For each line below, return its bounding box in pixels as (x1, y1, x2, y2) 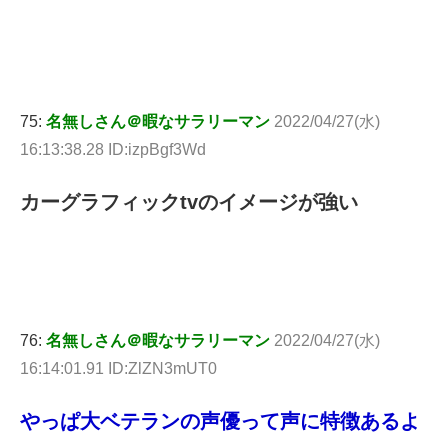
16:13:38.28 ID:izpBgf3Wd (20, 140, 206, 158)
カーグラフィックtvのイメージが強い (20, 190, 358, 213)
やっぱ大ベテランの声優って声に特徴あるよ (20, 409, 420, 432)
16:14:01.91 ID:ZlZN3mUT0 (20, 359, 217, 377)
